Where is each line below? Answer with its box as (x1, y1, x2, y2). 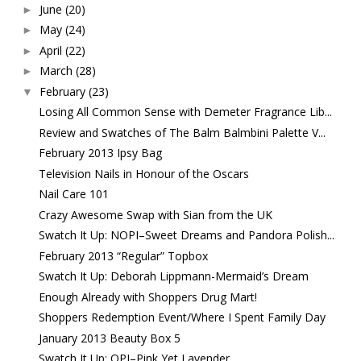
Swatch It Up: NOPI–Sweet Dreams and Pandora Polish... (38, 227, 334, 243)
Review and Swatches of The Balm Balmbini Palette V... (38, 124, 326, 140)
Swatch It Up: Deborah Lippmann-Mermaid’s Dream (38, 268, 309, 284)
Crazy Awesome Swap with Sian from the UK (38, 206, 272, 222)
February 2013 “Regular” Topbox (38, 247, 208, 263)
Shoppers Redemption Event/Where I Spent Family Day (38, 309, 326, 326)
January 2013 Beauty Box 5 (38, 330, 180, 346)
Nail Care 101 (38, 186, 109, 202)
